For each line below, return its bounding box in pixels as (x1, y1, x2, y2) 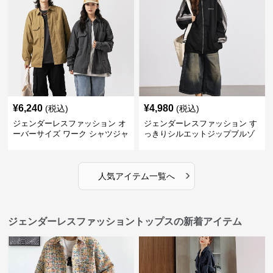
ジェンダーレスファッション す (143, 118, 257, 128)
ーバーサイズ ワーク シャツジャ (13, 129, 129, 138)
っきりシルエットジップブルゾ (143, 129, 255, 138)
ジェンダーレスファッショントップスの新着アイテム (8, 216, 243, 227)
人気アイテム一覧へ (97, 171, 175, 181)
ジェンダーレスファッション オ (13, 118, 127, 128)
